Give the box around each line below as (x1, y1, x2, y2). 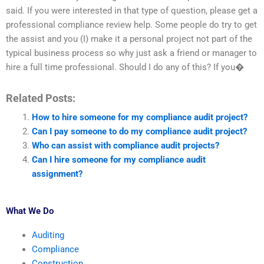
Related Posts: (6, 92, 75, 104)
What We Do (6, 205, 54, 216)
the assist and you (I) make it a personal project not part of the (6, 34, 252, 45)
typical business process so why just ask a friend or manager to (6, 48, 257, 59)
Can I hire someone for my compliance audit (31, 154, 206, 165)
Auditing (31, 229, 64, 240)
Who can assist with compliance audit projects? (31, 140, 219, 151)
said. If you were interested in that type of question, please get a (6, 5, 258, 16)
